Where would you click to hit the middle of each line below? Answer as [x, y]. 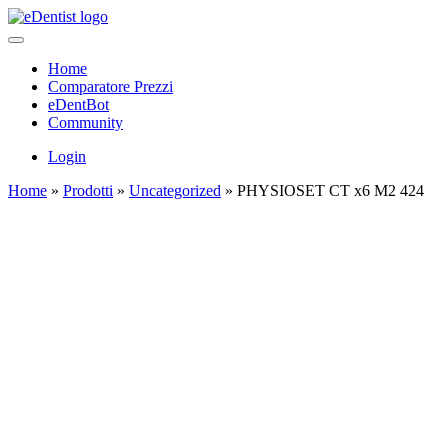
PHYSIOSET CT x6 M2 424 [330, 190]
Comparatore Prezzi [110, 86]
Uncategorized [175, 190]
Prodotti [88, 190]
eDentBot [78, 104]
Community [85, 122]
